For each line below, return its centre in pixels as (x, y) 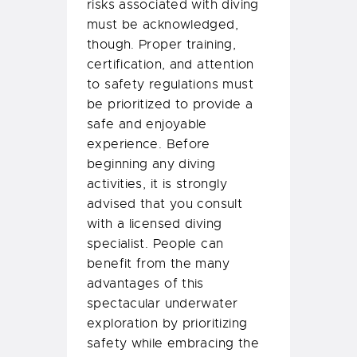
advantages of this (145, 284)
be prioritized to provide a (170, 105)
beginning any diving (151, 165)
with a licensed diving (155, 224)
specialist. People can (155, 244)
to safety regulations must (170, 85)
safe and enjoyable (147, 125)
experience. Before (149, 145)
